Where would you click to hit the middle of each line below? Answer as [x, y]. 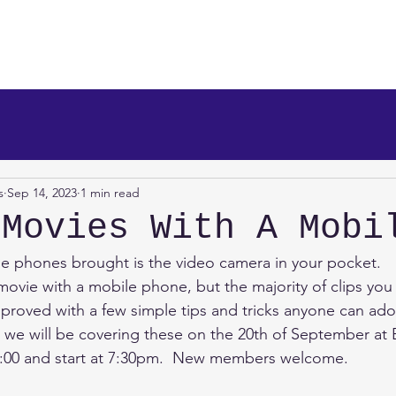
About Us [38, 68]
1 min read [110, 192]
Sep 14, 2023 [42, 192]
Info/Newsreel [254, 68]
